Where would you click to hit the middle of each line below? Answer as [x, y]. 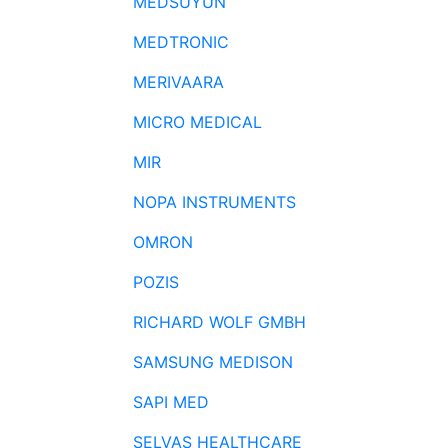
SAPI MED [171, 402]
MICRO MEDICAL [197, 122]
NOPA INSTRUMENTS [214, 202]
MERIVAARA [178, 82]
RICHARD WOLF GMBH [219, 322]
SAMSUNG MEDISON [213, 362]
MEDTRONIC [181, 42]
